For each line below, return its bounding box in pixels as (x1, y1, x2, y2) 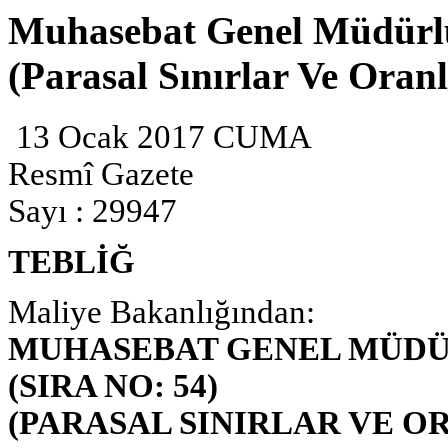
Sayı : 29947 (8, 193, 177, 230)
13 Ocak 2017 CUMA (8, 119, 312, 156)
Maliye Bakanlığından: (8, 293, 315, 330)
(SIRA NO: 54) (8, 367, 218, 404)
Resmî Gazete (8, 156, 194, 193)
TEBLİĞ (8, 243, 135, 280)
